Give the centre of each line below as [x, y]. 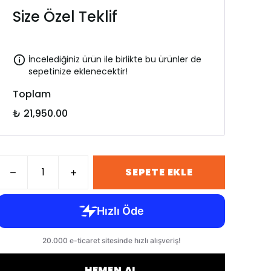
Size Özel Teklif [65, 17]
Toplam [32, 94]
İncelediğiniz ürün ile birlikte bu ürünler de [115, 59]
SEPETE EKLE [159, 172]
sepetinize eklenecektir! [78, 71]
